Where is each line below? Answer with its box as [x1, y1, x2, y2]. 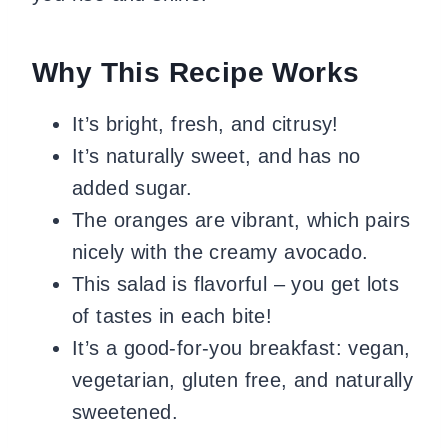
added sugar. [72, 176, 193, 199]
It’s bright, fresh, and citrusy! [72, 112, 339, 135]
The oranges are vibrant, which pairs [72, 208, 411, 231]
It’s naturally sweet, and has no [72, 144, 361, 167]
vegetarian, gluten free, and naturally [72, 368, 414, 391]
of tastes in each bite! [72, 304, 273, 327]
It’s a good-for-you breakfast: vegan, [72, 336, 411, 359]
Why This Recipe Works [32, 56, 360, 88]
